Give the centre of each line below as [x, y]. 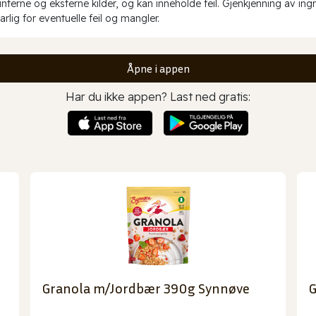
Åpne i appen [158, 68]
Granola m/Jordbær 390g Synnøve [146, 288]
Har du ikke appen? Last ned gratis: [158, 96]
